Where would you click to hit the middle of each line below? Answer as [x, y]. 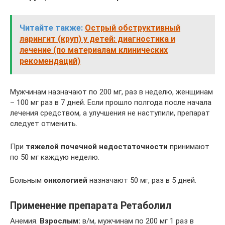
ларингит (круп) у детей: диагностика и [97, 39]
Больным [27, 180]
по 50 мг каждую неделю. [55, 157]
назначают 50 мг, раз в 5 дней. [142, 180]
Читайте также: [51, 28]
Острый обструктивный [133, 28]
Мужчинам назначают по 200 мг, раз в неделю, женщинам [111, 92]
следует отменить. [44, 124]
